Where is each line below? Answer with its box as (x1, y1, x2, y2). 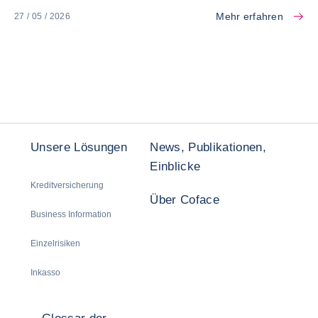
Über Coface (150, 193, 220, 207)
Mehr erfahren (216, 11, 283, 23)
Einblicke (150, 160, 201, 174)
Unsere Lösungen (31, 141, 128, 155)
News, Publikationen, (150, 141, 267, 155)
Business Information (31, 209, 111, 220)
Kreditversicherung (31, 180, 104, 191)
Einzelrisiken (31, 238, 80, 249)
